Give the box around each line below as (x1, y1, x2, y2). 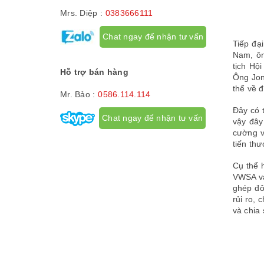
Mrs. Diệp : (60, 8, 103, 18)
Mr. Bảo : (60, 90, 95, 99)
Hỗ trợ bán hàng (60, 67, 128, 77)
